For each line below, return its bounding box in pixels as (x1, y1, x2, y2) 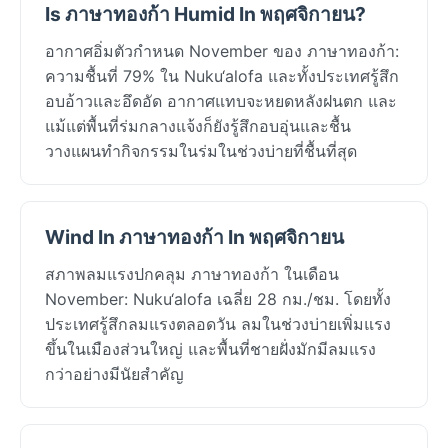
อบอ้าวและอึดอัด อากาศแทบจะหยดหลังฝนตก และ (45, 90, 397, 111)
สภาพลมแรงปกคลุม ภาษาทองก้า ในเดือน (45, 263, 339, 284)
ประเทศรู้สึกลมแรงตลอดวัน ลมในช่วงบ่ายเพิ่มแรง (45, 313, 391, 334)
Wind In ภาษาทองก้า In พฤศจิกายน (45, 224, 344, 249)
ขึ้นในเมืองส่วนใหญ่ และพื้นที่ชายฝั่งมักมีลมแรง (45, 338, 376, 359)
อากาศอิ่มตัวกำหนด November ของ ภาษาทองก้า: (45, 40, 399, 61)
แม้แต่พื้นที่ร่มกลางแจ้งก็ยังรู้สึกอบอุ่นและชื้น (45, 115, 351, 136)
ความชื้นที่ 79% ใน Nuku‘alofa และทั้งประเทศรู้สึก (45, 65, 399, 86)
